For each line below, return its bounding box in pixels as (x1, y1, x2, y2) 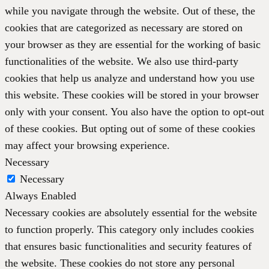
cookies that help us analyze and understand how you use (5, 72, 255, 85)
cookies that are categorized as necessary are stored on (5, 22, 243, 34)
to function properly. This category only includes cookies (5, 223, 254, 236)
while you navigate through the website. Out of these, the (5, 5, 255, 17)
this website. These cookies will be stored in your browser (5, 89, 259, 101)
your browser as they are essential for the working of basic (5, 38, 261, 51)
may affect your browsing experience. (5, 139, 170, 152)
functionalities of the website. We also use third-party (5, 55, 238, 68)
